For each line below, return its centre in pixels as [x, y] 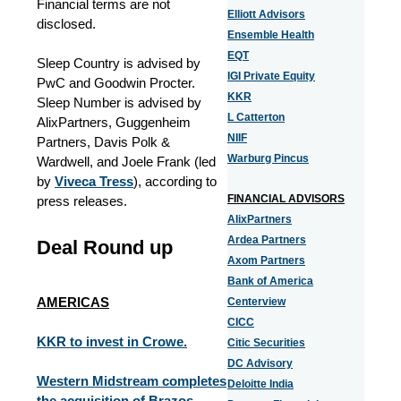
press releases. [82, 201]
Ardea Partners [267, 240]
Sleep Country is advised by [119, 63]
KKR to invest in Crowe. [112, 341]
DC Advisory [260, 363]
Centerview [256, 302]
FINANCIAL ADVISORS [286, 199]
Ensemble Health [271, 35]
